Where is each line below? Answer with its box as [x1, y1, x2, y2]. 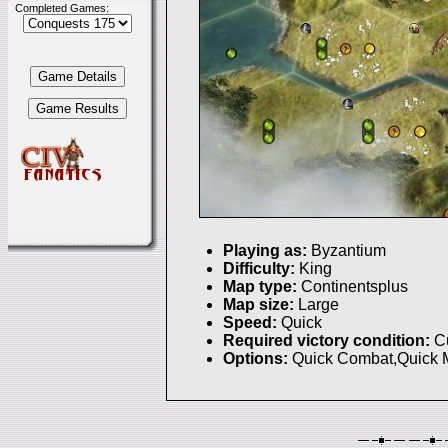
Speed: [223, 314, 281, 332]
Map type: [223, 278, 301, 296]
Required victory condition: [223, 332, 434, 350]
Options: [223, 350, 292, 368]
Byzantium [311, 242, 386, 260]
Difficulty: [223, 260, 299, 278]
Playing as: [223, 242, 311, 260]
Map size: [223, 296, 298, 314]
